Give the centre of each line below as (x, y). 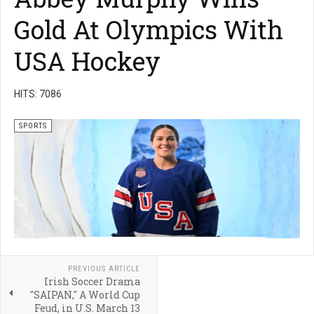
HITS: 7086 (38, 94)
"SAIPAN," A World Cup (85, 294)
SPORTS (33, 125)
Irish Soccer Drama (92, 281)
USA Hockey (87, 61)
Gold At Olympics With (149, 29)
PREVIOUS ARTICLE (104, 268)
